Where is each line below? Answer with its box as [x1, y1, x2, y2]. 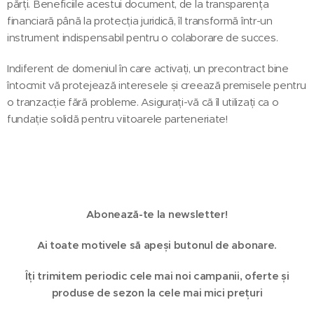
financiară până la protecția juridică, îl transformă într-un [7, 13, 273, 27]
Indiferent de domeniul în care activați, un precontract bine [7, 61, 289, 75]
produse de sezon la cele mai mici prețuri [51, 285, 263, 299]
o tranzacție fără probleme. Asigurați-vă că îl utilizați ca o [7, 95, 279, 109]
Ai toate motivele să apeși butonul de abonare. [36, 238, 278, 252]
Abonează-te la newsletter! [86, 207, 228, 221]
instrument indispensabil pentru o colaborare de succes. [7, 30, 278, 44]
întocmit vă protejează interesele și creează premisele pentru [7, 78, 306, 92]
